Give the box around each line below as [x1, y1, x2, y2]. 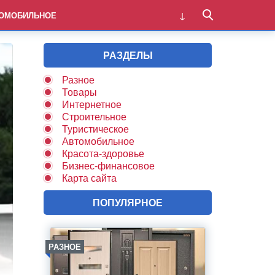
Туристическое [62, 122, 129, 136]
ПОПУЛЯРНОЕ [93, 195, 163, 209]
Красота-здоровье [62, 146, 144, 160]
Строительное [62, 109, 126, 123]
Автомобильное [62, 134, 134, 148]
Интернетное [62, 97, 122, 111]
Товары [62, 85, 97, 99]
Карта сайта [62, 171, 117, 185]
